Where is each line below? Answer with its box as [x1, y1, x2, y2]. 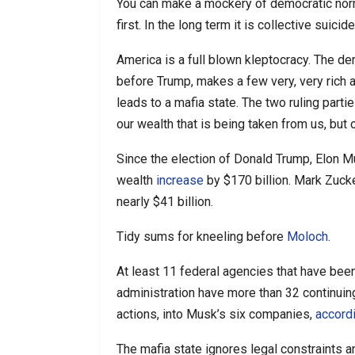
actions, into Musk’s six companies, [116, 306, 315, 322]
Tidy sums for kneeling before [116, 228, 287, 244]
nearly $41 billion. [116, 193, 213, 209]
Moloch [287, 228, 328, 244]
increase [156, 172, 204, 188]
